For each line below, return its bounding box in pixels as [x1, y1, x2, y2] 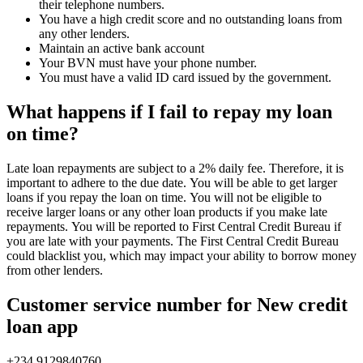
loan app [6, 315, 78, 337]
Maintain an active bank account [39, 41, 204, 56]
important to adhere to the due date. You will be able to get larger [6, 175, 337, 190]
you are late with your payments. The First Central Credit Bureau [6, 233, 339, 248]
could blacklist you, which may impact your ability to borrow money [6, 248, 357, 263]
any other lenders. [39, 27, 130, 41]
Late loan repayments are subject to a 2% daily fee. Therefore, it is [6, 160, 344, 175]
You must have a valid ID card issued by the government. [39, 70, 331, 85]
